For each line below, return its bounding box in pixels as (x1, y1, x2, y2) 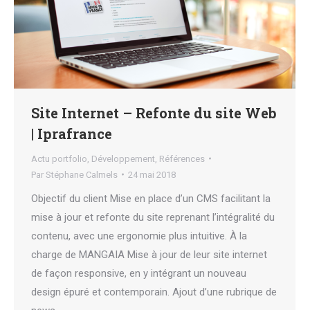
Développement (91, 153, 155, 164)
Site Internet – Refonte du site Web (31, 103, 277, 122)
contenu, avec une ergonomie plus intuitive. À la (31, 229, 247, 242)
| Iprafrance (31, 124, 112, 143)
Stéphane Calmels (46, 169, 118, 180)
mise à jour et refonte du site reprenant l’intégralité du (31, 210, 275, 224)
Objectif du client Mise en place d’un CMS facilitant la (31, 192, 271, 205)
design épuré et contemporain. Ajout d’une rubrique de (31, 285, 277, 298)
